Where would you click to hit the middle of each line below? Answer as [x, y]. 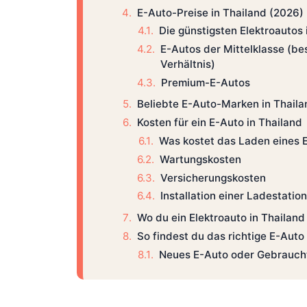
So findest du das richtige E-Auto [220, 236]
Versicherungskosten [213, 177]
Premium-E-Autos [205, 82]
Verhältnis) [187, 64]
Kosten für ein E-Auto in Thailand [219, 123]
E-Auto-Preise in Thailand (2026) [220, 12]
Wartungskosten [200, 159]
